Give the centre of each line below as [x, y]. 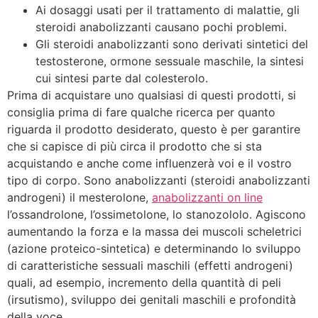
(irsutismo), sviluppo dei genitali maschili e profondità [152, 299]
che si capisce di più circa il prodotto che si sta [135, 146]
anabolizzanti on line [207, 197]
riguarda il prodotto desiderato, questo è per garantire [154, 129]
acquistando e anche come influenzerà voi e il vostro [149, 163]
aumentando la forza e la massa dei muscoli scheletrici [154, 231]
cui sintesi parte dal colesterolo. [122, 78]
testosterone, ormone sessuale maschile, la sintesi [170, 61]
